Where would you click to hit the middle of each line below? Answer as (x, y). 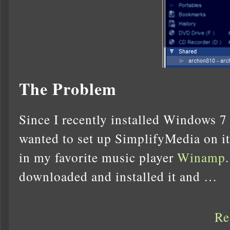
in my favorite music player (98, 157)
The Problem (68, 88)
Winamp (201, 157)
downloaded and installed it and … (118, 176)
